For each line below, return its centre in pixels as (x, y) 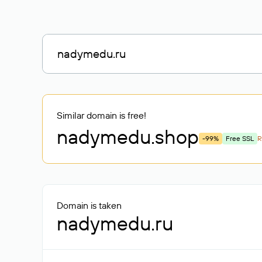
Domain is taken (89, 205)
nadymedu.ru (115, 223)
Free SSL (240, 138)
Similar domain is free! (101, 115)
